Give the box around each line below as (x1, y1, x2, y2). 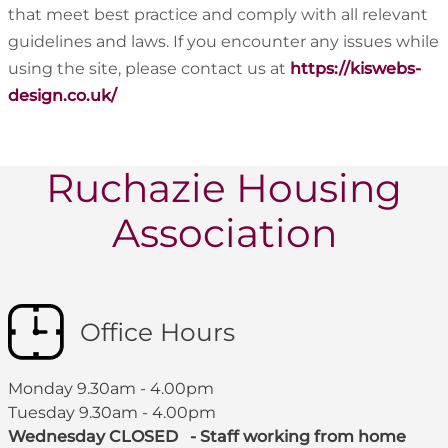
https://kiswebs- (290, 59, 421, 79)
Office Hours (80, 316, 235, 347)
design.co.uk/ (8, 86, 117, 106)
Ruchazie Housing (46, 164, 402, 213)
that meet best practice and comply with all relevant (8, 5, 428, 25)
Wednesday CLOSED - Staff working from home (8, 426, 406, 446)
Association (111, 209, 337, 258)
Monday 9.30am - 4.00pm (8, 378, 214, 398)
